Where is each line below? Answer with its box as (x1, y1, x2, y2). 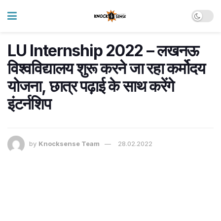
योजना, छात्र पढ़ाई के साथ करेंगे (7, 76, 175, 96)
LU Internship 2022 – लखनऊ (7, 41, 199, 60)
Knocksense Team (38, 140, 100, 148)
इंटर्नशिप (7, 94, 51, 113)
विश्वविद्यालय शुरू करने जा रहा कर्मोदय (7, 59, 205, 78)
